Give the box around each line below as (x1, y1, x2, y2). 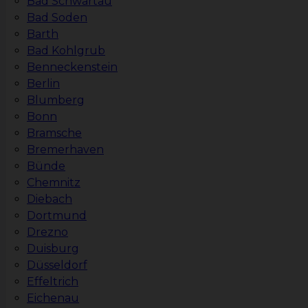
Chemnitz (27, 176, 80, 190)
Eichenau (27, 291, 79, 305)
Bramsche (27, 126, 82, 140)
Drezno (27, 225, 68, 239)
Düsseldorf (27, 258, 87, 272)
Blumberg (27, 93, 85, 107)
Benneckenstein (27, 60, 118, 74)
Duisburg (27, 242, 79, 256)
